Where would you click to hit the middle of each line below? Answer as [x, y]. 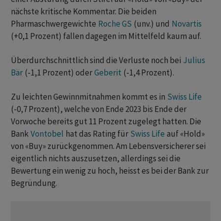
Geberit [108, 73]
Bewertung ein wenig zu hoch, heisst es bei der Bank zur [110, 171]
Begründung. [34, 183]
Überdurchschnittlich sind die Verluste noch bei [97, 60]
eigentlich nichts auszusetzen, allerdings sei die [96, 159]
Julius [194, 60]
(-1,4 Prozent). [148, 73]
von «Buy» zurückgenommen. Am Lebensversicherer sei [108, 146]
